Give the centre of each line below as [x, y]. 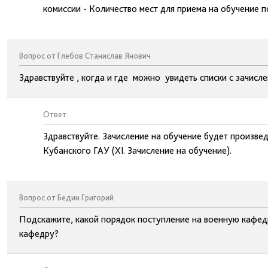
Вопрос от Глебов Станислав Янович [85, 56]
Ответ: [56, 114]
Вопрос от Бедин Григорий [66, 197]
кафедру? [39, 234]
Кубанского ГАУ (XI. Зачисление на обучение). [137, 150]
